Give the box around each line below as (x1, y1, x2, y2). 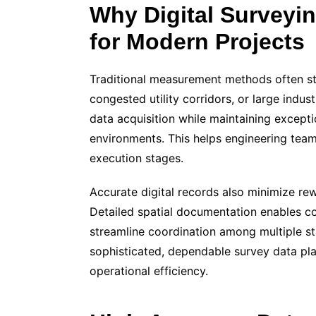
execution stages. (90, 151, 183, 166)
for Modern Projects (90, 29, 305, 55)
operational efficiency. (90, 264, 208, 279)
